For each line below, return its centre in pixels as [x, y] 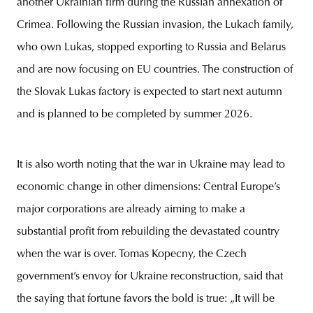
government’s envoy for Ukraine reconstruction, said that [150, 277]
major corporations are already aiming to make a [131, 210]
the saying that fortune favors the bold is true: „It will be [146, 299]
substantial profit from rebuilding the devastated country [148, 232]
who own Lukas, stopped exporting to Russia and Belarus [151, 48]
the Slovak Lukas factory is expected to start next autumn [150, 92]
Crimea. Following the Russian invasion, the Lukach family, [155, 25]
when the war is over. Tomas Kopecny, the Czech [132, 254]
